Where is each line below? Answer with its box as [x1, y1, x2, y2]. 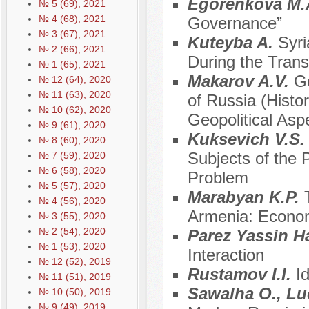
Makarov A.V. [187, 72, 294, 91]
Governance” [187, 14, 282, 33]
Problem [187, 168, 248, 188]
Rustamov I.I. [187, 265, 296, 284]
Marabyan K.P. [187, 188, 304, 207]
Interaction [187, 246, 264, 265]
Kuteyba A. [187, 33, 278, 52]
